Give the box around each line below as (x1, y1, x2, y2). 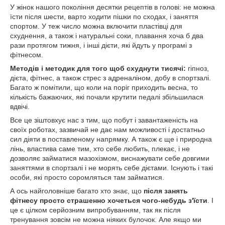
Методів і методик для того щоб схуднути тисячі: (10, 64, 188, 72)
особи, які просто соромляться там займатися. (10, 173, 164, 181)
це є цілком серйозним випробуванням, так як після (10, 206, 181, 214)
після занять (144, 187, 188, 195)
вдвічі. (10, 102, 30, 110)
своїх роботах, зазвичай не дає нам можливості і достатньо (10, 126, 205, 134)
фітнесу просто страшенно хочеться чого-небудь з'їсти (10, 196, 207, 204)
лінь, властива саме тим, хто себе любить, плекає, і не (10, 145, 190, 153)
